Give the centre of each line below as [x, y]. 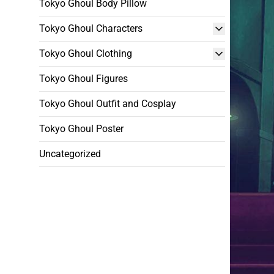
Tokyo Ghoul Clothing [86, 54]
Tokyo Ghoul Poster [81, 129]
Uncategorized [70, 154]
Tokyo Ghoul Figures [83, 79]
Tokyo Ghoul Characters [91, 28]
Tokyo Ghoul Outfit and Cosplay [108, 104]
